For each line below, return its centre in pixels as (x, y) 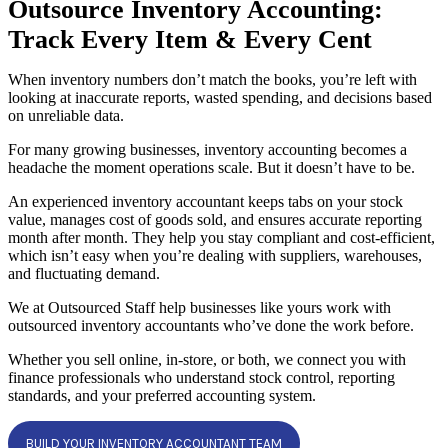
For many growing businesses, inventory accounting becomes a (207, 149)
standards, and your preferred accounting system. (162, 395)
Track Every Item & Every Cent (190, 39)
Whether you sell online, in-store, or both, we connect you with (207, 359)
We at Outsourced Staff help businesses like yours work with (199, 307)
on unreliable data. (66, 115)
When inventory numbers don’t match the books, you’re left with (212, 79)
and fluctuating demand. (84, 273)
